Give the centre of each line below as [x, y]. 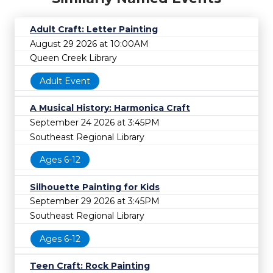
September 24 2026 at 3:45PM [95, 122]
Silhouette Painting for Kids [95, 187]
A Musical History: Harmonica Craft [110, 108]
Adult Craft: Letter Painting [94, 29]
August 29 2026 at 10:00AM [89, 44]
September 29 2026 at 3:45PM [95, 201]
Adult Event [65, 81]
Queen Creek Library [73, 58]
